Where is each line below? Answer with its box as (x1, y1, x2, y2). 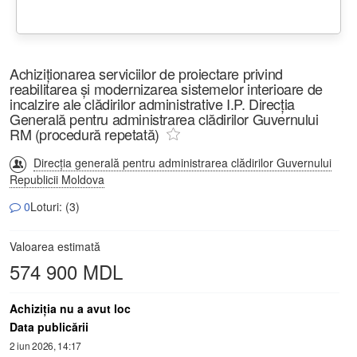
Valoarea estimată (10, 237, 100, 254)
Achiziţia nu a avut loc (10, 300, 131, 316)
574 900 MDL (10, 257, 123, 285)
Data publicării (10, 318, 88, 335)
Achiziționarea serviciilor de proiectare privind (10, 62, 283, 84)
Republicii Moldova (10, 171, 104, 187)
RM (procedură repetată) (10, 123, 159, 144)
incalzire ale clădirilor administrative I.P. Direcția (10, 92, 295, 114)
